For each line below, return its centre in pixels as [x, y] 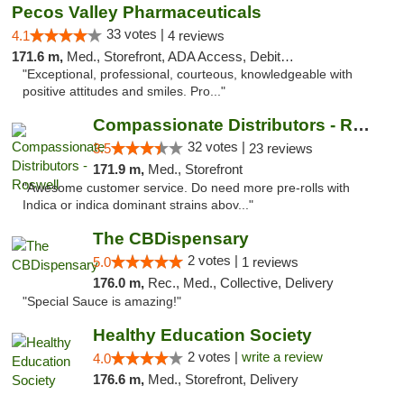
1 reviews [270, 262]
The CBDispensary [170, 239]
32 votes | [218, 147]
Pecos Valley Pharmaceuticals [137, 12]
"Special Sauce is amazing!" [102, 302]
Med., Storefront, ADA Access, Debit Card [174, 56]
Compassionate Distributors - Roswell [361, 125]
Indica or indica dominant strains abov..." [138, 205]
